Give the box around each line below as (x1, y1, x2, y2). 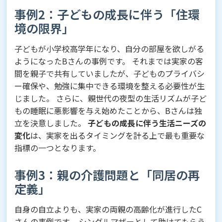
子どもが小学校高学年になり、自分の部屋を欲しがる (14, 43, 204, 55)
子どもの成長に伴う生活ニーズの (88, 117, 206, 129)
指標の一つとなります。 (14, 142, 101, 154)
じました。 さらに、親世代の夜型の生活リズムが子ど (14, 92, 207, 105)
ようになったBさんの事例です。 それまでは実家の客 (14, 55, 203, 67)
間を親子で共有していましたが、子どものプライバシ (14, 67, 205, 80)
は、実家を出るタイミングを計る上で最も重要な (30, 129, 205, 142)
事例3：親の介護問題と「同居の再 (14, 166, 200, 184)
